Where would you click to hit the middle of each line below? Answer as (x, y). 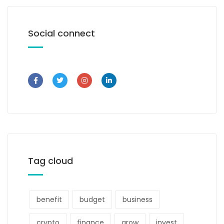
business (137, 200)
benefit (49, 200)
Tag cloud (50, 161)
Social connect (61, 33)
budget (92, 200)
